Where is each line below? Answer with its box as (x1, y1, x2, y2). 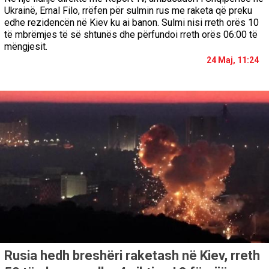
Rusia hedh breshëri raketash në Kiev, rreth (4, 247, 260, 263)
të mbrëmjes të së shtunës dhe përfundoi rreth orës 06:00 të (4, 29, 258, 41)
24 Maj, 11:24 (207, 55, 259, 65)
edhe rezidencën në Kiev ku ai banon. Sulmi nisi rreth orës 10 (4, 17, 259, 29)
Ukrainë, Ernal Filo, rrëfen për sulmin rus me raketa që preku (4, 5, 252, 17)
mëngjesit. (4, 41, 47, 53)
